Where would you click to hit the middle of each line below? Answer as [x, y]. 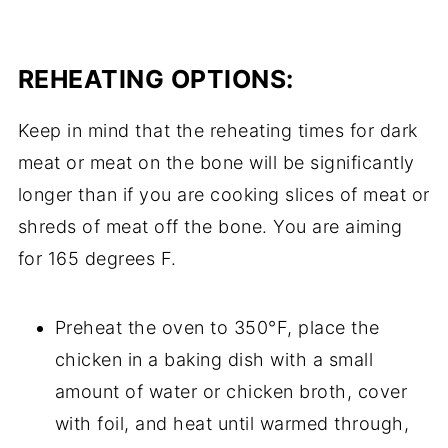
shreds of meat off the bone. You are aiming [210, 226]
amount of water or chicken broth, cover [231, 391]
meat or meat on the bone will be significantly [216, 162]
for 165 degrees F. [97, 258]
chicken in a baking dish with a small [214, 359]
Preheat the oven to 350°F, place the [217, 327]
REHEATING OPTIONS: [155, 78]
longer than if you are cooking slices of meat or [223, 194]
